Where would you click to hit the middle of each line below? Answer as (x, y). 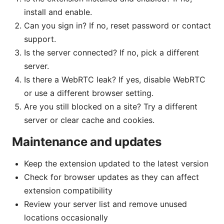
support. (40, 39)
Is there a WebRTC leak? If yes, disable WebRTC (115, 79)
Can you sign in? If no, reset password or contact (117, 25)
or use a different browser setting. (89, 93)
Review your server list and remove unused (105, 204)
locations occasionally (66, 217)
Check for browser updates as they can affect (111, 177)
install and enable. (58, 12)
